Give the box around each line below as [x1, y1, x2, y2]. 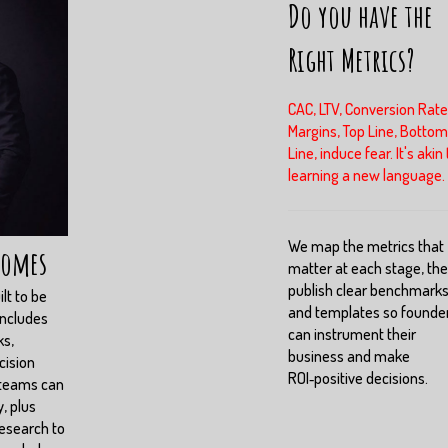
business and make [288, 346, 410, 367]
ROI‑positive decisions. [288, 368, 428, 389]
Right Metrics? [288, 39, 415, 81]
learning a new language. [288, 165, 445, 186]
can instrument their [288, 324, 416, 345]
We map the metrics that [288, 236, 444, 257]
